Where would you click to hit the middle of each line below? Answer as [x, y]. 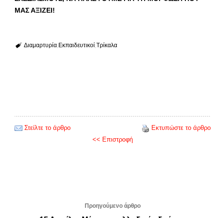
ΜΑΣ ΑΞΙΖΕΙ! [35, 10]
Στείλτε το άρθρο [47, 127]
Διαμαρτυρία [40, 45]
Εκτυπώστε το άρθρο [181, 127]
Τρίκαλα [107, 45]
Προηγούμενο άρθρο [113, 206]
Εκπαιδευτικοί [76, 45]
